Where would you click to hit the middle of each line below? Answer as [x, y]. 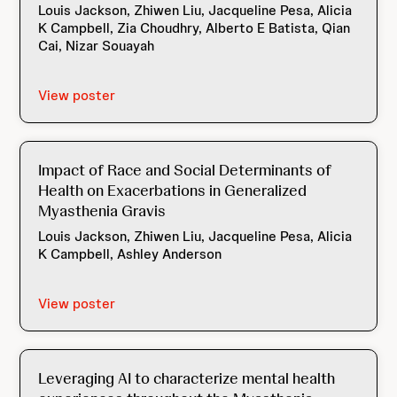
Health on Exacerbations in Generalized [173, 190]
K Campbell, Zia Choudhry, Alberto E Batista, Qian [195, 28]
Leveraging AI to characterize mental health [187, 378]
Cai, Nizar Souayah [97, 46]
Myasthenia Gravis [102, 210]
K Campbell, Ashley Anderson [130, 254]
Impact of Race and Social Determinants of [185, 170]
